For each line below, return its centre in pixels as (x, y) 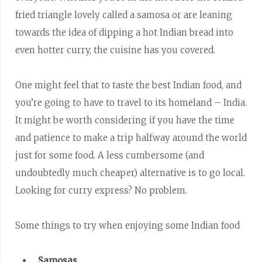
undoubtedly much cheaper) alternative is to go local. (130, 173)
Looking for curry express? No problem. (101, 190)
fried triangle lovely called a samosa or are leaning (124, 15)
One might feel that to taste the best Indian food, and (129, 85)
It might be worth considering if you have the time (125, 120)
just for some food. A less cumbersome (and (110, 155)
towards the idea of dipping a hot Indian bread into (125, 32)
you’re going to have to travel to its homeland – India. (131, 102)
